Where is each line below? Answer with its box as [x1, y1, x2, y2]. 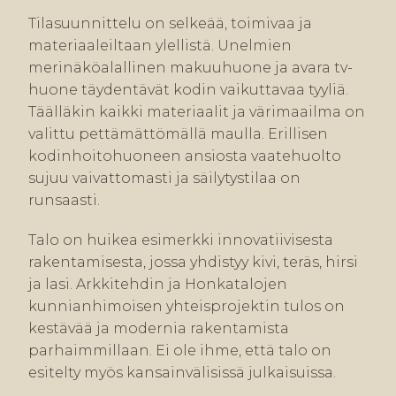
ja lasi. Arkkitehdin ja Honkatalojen [28, 276, 287, 293]
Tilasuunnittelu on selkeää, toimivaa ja [28, 15, 312, 33]
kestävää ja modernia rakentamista [28, 320, 289, 338]
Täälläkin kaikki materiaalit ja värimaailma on [28, 103, 365, 121]
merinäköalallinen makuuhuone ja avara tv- [28, 59, 353, 77]
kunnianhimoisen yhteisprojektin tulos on [28, 298, 345, 316]
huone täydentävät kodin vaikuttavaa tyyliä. [28, 81, 348, 99]
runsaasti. [28, 192, 100, 209]
